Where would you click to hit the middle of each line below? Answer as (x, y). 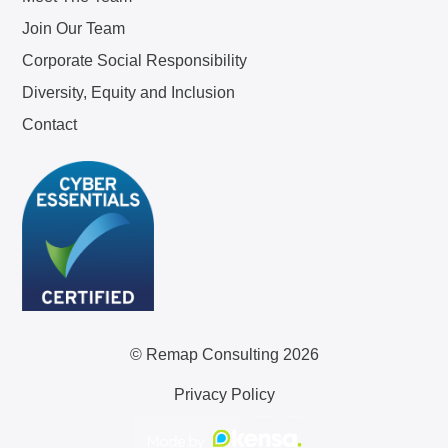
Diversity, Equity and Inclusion (129, 92)
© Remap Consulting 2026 (224, 354)
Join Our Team (74, 28)
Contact (50, 124)
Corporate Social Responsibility (135, 60)
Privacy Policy (224, 394)
